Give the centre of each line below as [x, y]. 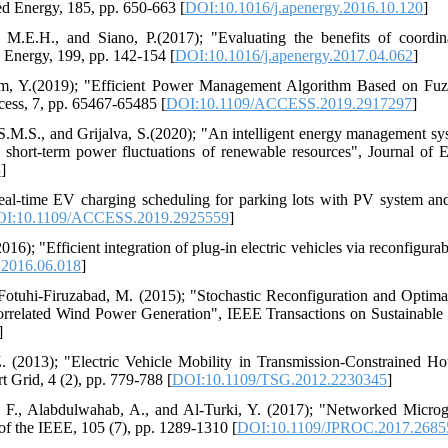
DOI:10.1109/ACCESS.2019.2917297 [289, 103]
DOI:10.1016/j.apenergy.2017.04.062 [294, 55]
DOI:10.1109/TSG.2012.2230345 [279, 379]
